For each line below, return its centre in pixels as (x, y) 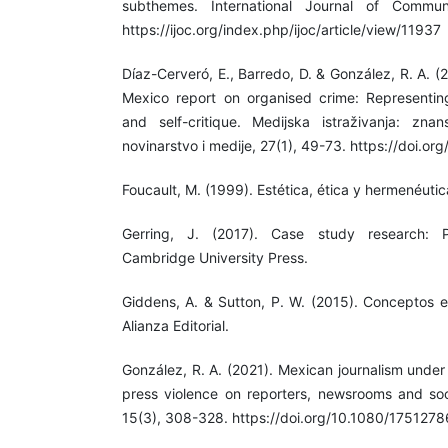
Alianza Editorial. (175, 326)
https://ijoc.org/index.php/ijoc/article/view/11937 (281, 29)
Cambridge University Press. (215, 258)
